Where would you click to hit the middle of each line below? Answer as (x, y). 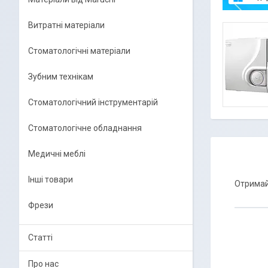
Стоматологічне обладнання (85, 128)
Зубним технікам (61, 77)
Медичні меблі (57, 154)
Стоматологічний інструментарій (93, 102)
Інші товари (51, 179)
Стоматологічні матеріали (79, 51)
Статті (40, 237)
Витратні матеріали (66, 25)
